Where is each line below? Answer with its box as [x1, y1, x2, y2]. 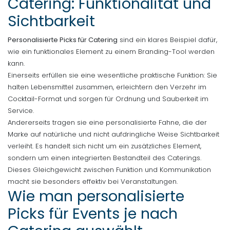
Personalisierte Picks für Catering [8, 34, 118, 45]
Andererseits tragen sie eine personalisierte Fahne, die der [8, 117, 207, 127]
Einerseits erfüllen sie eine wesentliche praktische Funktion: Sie [8, 70, 217, 80]
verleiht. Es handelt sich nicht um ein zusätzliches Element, [8, 141, 201, 151]
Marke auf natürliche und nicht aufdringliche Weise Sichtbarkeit [8, 129, 219, 139]
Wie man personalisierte [8, 185, 184, 206]
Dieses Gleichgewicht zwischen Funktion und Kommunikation [8, 164, 211, 175]
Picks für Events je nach [8, 203, 178, 224]
